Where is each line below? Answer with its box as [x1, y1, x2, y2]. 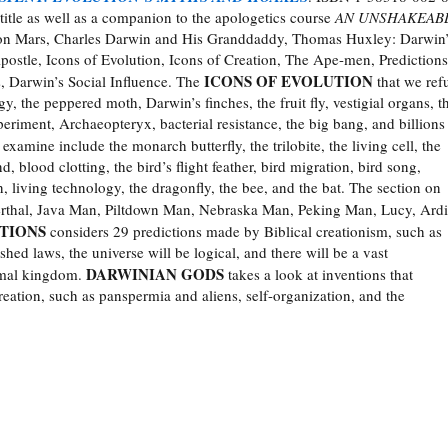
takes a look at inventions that [224, 264, 413, 285]
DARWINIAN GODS [86, 263, 224, 286]
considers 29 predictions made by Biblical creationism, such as [46, 221, 442, 242]
